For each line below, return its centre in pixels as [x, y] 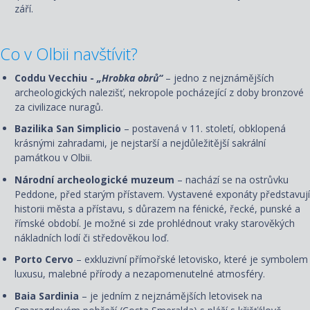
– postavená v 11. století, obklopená [205, 129]
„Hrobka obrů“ [130, 77]
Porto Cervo [45, 259]
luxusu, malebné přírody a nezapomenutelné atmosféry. [140, 274]
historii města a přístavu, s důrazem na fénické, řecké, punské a [157, 208]
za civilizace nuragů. [59, 107]
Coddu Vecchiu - [56, 77]
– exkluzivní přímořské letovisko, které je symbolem [192, 259]
